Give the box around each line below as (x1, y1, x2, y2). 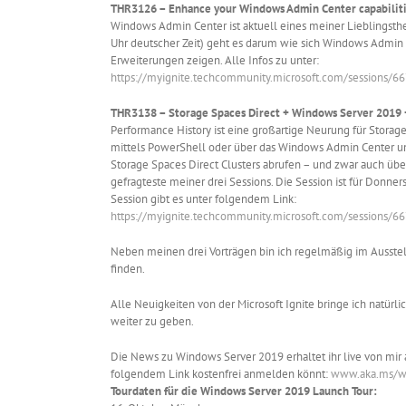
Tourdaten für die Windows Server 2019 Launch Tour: (111, 383, 377, 400)
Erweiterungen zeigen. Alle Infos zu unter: (111, 53, 319, 69)
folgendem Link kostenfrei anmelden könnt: (111, 366, 331, 382)
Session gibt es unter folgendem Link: (111, 191, 296, 208)
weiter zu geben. (111, 314, 194, 330)
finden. (111, 261, 145, 277)
